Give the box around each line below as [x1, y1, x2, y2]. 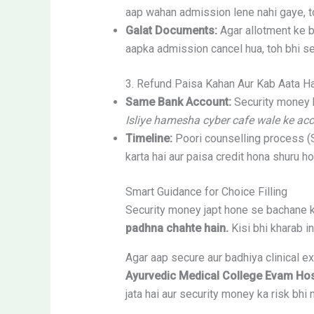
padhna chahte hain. [125, 221, 228, 235]
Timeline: [125, 132, 172, 146]
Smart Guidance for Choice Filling [125, 185, 287, 199]
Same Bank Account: [125, 95, 231, 109]
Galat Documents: [125, 24, 217, 38]
